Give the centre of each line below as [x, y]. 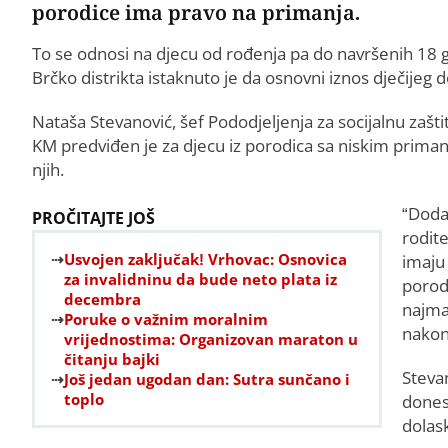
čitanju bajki [112, 358]
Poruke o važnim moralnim [166, 318]
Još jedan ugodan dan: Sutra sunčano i [207, 378]
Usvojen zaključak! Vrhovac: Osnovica [205, 258]
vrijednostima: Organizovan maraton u [211, 338]
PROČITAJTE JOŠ [93, 217]
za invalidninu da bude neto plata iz [200, 278]
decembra [102, 298]
